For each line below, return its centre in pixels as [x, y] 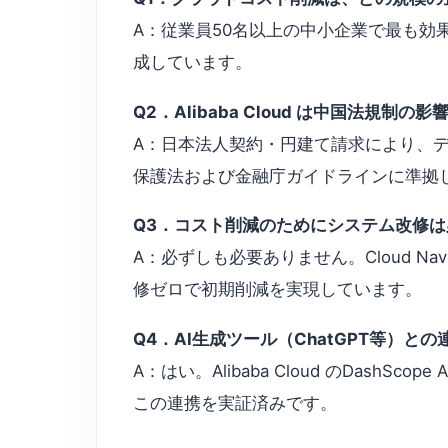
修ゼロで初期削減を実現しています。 [277, 289]
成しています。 [192, 62]
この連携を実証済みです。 [235, 402]
